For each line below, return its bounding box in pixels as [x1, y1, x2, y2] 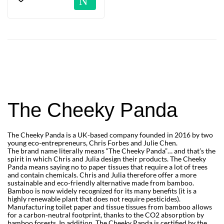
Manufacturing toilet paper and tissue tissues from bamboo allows [7, 202, 212, 211]
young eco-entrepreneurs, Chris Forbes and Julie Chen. [7, 138, 177, 147]
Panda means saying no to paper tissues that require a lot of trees [7, 162, 207, 171]
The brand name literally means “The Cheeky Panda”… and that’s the [7, 146, 215, 155]
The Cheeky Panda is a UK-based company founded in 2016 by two [7, 130, 213, 139]
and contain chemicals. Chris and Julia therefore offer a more [7, 170, 196, 179]
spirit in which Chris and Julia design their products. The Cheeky [7, 154, 206, 163]
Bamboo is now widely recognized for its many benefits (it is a [7, 186, 196, 195]
